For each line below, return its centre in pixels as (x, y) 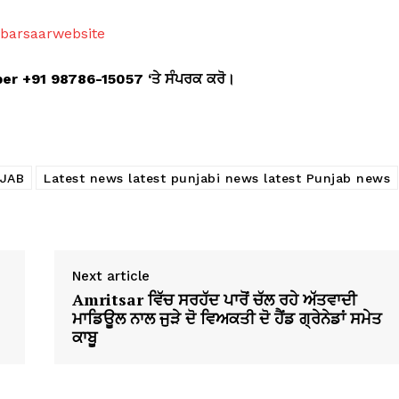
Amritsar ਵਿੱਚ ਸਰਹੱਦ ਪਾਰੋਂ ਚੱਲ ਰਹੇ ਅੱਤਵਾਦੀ (214, 300)
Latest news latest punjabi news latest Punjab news (217, 179)
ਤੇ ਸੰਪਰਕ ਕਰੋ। (193, 79)
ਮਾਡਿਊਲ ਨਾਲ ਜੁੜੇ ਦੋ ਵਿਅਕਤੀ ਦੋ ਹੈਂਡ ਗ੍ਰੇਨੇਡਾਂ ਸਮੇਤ (227, 318)
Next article (110, 277)
